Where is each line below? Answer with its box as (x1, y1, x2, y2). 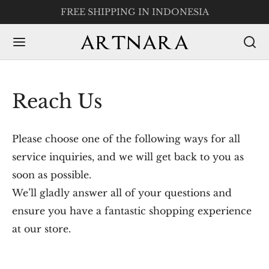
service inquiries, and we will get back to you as (12, 151, 244, 163)
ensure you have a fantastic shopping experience (12, 205, 252, 217)
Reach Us (12, 89, 103, 113)
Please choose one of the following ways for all (12, 133, 240, 145)
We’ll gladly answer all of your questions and (12, 187, 232, 199)
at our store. (12, 223, 71, 235)
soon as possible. (12, 169, 91, 181)
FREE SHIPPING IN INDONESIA (60, 6, 209, 17)
